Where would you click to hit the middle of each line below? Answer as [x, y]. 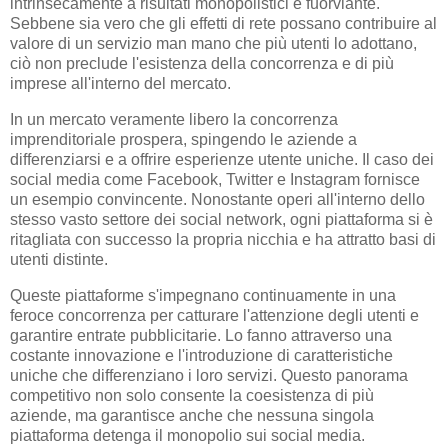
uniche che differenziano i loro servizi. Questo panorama [209, 375]
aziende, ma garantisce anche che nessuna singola [192, 415]
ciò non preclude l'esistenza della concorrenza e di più [202, 64]
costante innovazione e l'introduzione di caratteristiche [201, 355]
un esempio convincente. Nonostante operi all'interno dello [217, 199]
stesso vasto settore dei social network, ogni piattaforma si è [221, 219]
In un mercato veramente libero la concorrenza [174, 119]
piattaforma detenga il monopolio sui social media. [187, 435]
